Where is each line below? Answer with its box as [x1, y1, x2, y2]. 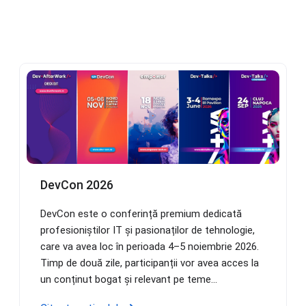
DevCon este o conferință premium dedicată [40, 207, 242, 220]
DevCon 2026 [40, 177, 114, 192]
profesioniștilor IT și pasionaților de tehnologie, [40, 223, 255, 236]
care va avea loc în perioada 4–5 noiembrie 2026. [40, 240, 260, 253]
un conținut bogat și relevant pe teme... [40, 273, 218, 286]
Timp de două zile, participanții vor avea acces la [40, 256, 260, 269]
